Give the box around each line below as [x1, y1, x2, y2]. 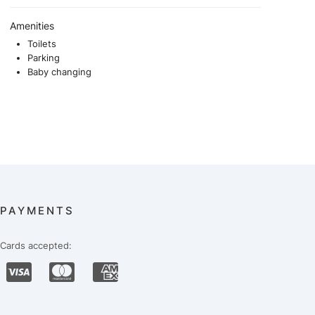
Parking [27, 52, 60, 64]
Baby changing [27, 66, 92, 78]
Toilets [27, 38, 57, 50]
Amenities [10, 20, 55, 32]
